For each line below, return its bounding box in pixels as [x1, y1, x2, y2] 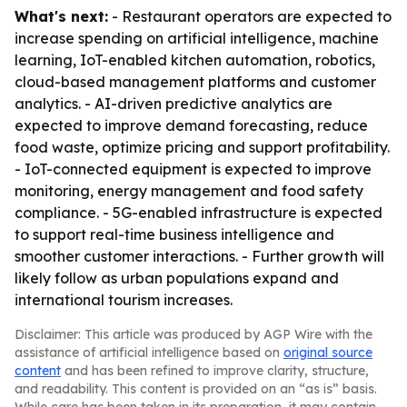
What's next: [15, 7, 108, 25]
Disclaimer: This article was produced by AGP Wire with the [15, 326, 372, 342]
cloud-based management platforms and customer [15, 73, 376, 91]
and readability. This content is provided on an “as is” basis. [15, 381, 377, 397]
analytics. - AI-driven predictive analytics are [15, 94, 333, 113]
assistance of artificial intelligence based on [15, 344, 283, 361]
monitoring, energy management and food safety [15, 182, 363, 200]
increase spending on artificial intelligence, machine [15, 29, 379, 47]
